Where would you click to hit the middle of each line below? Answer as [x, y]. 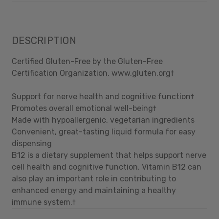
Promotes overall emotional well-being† [84, 108]
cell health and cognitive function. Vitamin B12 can [107, 167]
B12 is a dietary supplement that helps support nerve [109, 155]
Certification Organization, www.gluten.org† [93, 73]
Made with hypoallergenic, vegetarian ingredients [103, 120]
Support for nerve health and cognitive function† [103, 96]
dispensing [32, 143]
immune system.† [44, 202]
